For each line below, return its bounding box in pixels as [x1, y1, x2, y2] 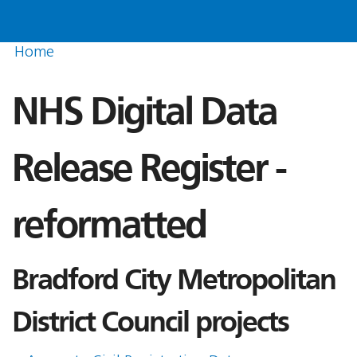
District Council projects [12, 305, 288, 339]
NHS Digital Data [12, 88, 277, 135]
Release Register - [12, 145, 285, 191]
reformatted [12, 202, 206, 248]
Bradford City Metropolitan [12, 263, 335, 297]
